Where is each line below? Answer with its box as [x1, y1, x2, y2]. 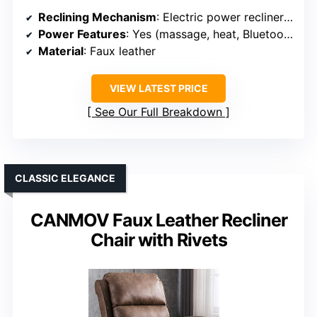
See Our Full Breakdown [95, 105, 222, 120]
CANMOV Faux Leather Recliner [30, 209, 287, 231]
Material [38, 44, 83, 59]
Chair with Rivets [90, 229, 227, 251]
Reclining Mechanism [38, 10, 156, 25]
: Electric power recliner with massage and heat [156, 10, 284, 25]
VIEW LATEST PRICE [109, 82, 208, 95]
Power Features [38, 27, 126, 42]
